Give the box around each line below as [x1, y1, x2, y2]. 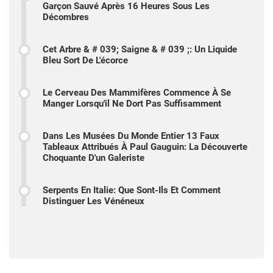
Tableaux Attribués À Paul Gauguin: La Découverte [43, 141, 247, 152]
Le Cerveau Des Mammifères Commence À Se [43, 87, 231, 98]
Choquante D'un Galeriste [43, 152, 144, 163]
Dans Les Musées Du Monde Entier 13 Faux [43, 130, 219, 141]
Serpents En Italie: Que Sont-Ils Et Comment [43, 184, 221, 196]
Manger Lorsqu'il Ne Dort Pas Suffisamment [43, 97, 221, 109]
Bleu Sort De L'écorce [43, 54, 128, 66]
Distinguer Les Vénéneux [43, 195, 144, 207]
